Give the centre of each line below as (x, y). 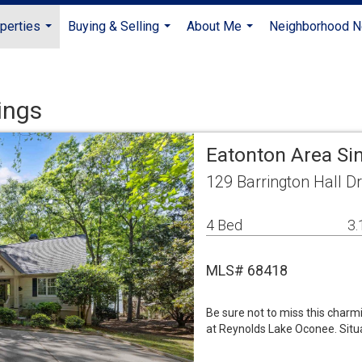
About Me (214, 26)
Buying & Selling (114, 26)
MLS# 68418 (247, 270)
